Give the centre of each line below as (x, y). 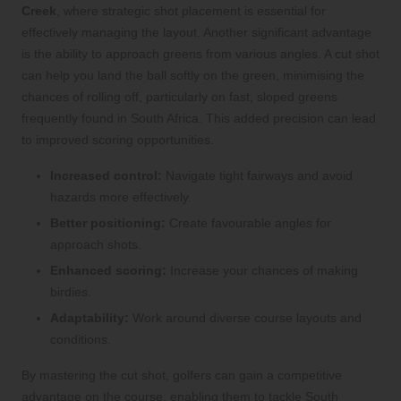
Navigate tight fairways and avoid (257, 175)
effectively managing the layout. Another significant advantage (196, 32)
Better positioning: (108, 222)
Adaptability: (90, 318)
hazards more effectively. (121, 196)
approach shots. (96, 244)
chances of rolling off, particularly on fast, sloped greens (179, 96)
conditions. (81, 340)
